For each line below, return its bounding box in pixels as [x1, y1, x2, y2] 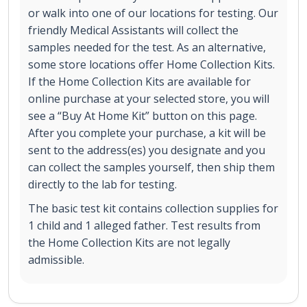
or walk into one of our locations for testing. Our [28, 5, 278, 21]
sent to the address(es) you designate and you [28, 142, 265, 158]
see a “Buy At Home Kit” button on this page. [28, 108, 257, 123]
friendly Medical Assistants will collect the [28, 22, 238, 38]
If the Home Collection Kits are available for [28, 73, 251, 89]
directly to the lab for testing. [28, 176, 180, 192]
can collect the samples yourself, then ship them [28, 159, 275, 175]
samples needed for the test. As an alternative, [28, 39, 266, 55]
